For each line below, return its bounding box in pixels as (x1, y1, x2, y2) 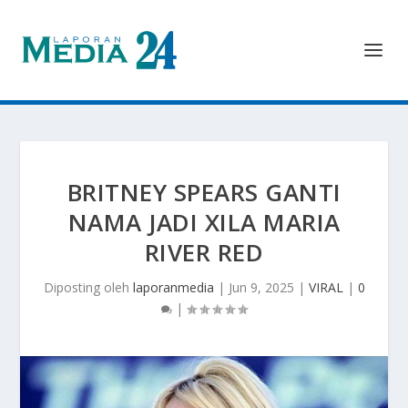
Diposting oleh (43, 279, 133, 296)
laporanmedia (132, 279, 214, 296)
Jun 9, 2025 (228, 279, 294, 296)
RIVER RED (144, 236, 264, 269)
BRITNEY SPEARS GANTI (66, 176, 342, 209)
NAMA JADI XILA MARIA (67, 206, 341, 239)
